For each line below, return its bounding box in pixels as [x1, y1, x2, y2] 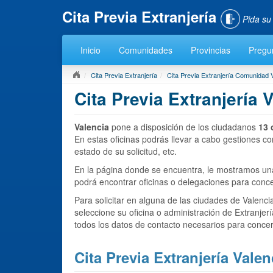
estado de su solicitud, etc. [74, 144, 177, 157]
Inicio [80, 43, 101, 56]
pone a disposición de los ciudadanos [109, 120, 258, 133]
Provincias [191, 43, 230, 56]
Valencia [74, 120, 109, 133]
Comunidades [119, 43, 172, 56]
